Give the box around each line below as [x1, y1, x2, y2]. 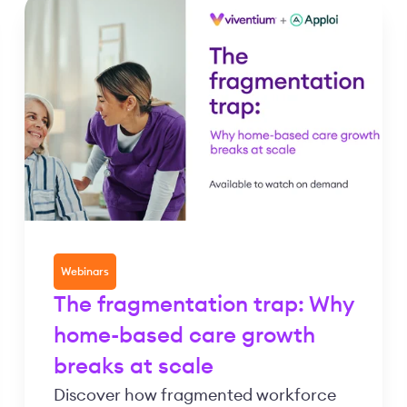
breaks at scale [53, 356, 213, 379]
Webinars [60, 266, 109, 278]
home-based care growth [53, 325, 315, 348]
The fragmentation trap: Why [53, 294, 353, 317]
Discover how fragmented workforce [53, 387, 336, 404]
